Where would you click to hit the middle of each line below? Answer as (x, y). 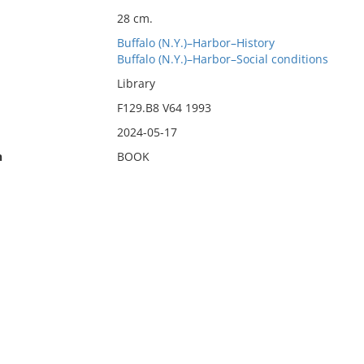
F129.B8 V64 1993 (164, 108)
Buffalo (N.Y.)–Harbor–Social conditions (222, 59)
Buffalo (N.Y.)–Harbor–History (195, 43)
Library (136, 83)
